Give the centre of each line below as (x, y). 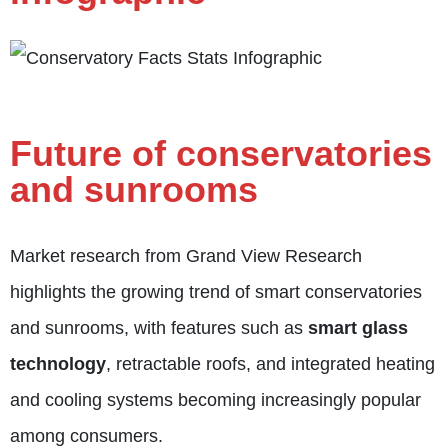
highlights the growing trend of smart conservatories (216, 291)
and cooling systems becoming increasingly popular (215, 399)
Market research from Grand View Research (186, 255)
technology (58, 363)
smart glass (358, 327)
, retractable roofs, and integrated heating (270, 363)
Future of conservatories (221, 153)
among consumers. (86, 435)
